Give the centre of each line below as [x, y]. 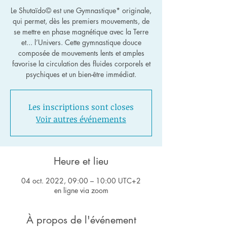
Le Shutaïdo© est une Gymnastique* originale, [81, 10]
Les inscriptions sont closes [81, 107]
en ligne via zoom [81, 190]
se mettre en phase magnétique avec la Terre [81, 32]
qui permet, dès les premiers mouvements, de [81, 21]
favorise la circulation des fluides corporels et [81, 64]
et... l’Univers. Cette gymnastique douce [81, 42]
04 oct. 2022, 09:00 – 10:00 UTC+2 [81, 181]
